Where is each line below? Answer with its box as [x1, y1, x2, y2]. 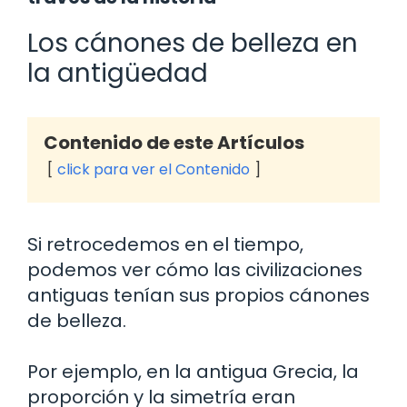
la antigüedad [27, 55, 208, 91]
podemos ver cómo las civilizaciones [27, 256, 362, 283]
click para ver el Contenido [57, 158, 250, 180]
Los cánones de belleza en [27, 25, 358, 61]
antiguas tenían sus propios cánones [27, 282, 370, 308]
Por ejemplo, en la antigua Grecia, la [27, 358, 359, 384]
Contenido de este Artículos [44, 129, 304, 155]
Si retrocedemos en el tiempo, [27, 231, 303, 257]
